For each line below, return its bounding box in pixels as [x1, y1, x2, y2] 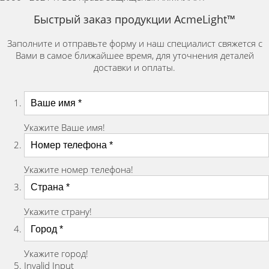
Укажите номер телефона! [24, 163, 133, 175]
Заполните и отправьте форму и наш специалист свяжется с [7, 37, 262, 49]
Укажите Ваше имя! [24, 121, 105, 133]
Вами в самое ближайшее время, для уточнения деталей [15, 49, 254, 61]
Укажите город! [24, 247, 88, 259]
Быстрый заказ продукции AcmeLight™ [34, 12, 235, 27]
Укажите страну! [24, 205, 92, 217]
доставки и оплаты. [94, 61, 175, 73]
